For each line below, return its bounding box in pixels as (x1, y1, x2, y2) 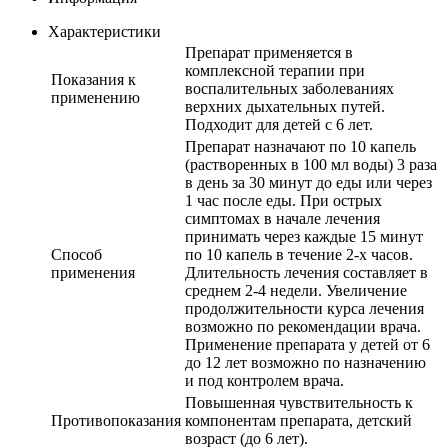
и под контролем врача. (185, 371, 344, 389)
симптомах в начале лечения (185, 209, 380, 227)
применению (51, 88, 140, 106)
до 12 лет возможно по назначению (185, 353, 426, 371)
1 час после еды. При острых (185, 191, 382, 209)
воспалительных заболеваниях (185, 79, 394, 97)
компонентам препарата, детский (185, 411, 412, 429)
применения (51, 263, 135, 281)
